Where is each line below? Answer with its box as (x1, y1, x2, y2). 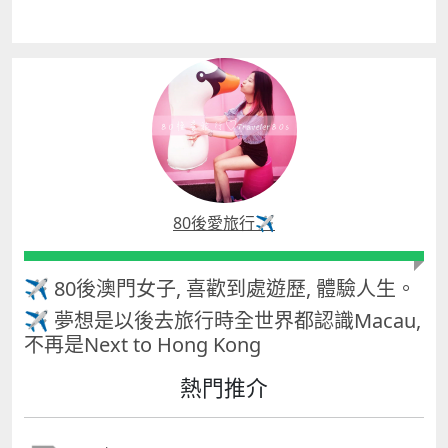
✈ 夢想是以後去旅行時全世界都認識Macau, (24, 306, 421, 334)
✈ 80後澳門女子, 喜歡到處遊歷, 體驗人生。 (24, 274, 416, 302)
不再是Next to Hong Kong (24, 330, 261, 358)
